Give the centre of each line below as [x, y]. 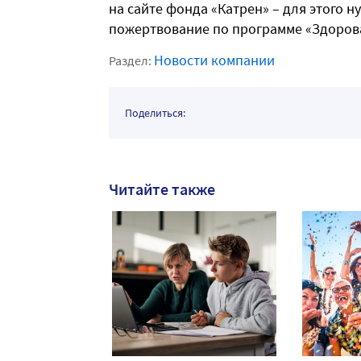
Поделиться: [155, 113]
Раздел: [131, 61]
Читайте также [162, 189]
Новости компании [214, 60]
